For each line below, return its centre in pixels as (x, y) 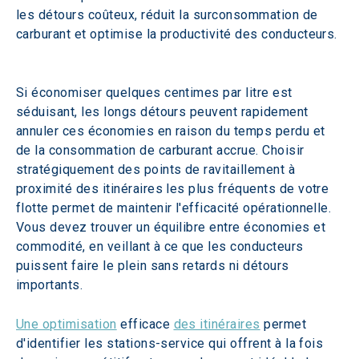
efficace (145, 324)
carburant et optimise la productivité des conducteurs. (179, 34)
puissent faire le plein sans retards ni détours (155, 266)
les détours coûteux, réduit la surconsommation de (169, 15)
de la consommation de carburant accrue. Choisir (162, 150)
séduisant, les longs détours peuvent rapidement (164, 112)
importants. (50, 285)
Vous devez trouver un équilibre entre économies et (173, 227)
